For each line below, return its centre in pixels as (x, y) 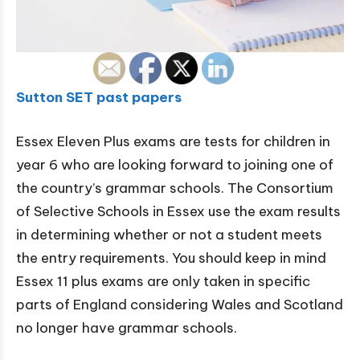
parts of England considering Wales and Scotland (180, 305)
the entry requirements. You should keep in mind (171, 258)
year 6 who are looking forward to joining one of (175, 165)
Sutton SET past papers (99, 98)
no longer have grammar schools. (127, 328)
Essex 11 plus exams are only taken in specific (163, 282)
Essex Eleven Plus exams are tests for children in (173, 142)
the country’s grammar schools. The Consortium (175, 188)
